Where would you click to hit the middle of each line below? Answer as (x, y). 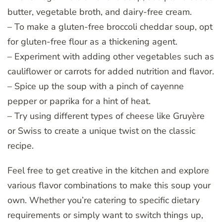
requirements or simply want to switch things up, (105, 215)
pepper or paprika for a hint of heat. (79, 101)
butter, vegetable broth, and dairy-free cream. (100, 12)
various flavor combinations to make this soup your (109, 185)
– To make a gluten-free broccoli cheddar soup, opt (110, 27)
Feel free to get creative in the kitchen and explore (108, 170)
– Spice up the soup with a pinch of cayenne (96, 86)
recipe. (21, 145)
